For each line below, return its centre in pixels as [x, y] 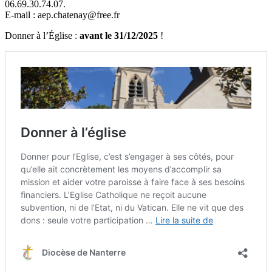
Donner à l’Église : [42, 35]
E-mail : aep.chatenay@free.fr [62, 15]
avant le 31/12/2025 [119, 35]
